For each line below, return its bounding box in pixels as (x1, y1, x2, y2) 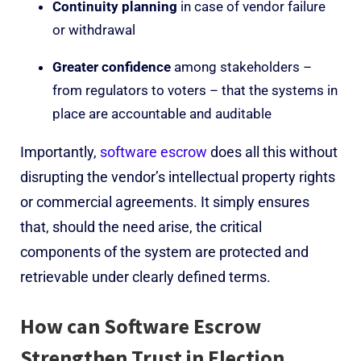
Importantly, (20, 143, 97, 160)
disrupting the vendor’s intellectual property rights (20, 168, 335, 185)
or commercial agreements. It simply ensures (20, 193, 309, 210)
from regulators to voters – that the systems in (52, 81, 338, 98)
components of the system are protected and (20, 243, 309, 260)
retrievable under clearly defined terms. (20, 268, 271, 285)
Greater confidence (52, 58, 171, 75)
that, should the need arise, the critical (20, 218, 262, 235)
